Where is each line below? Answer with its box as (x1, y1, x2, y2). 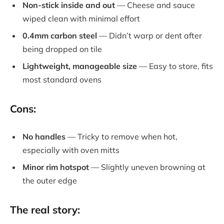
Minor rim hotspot (22, 162, 89, 172)
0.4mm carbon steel (22, 30, 97, 40)
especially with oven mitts (22, 145, 119, 155)
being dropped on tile (22, 43, 102, 54)
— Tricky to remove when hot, (65, 131, 177, 142)
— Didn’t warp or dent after (97, 30, 202, 40)
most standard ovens (22, 74, 101, 84)
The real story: (10, 203, 80, 216)
